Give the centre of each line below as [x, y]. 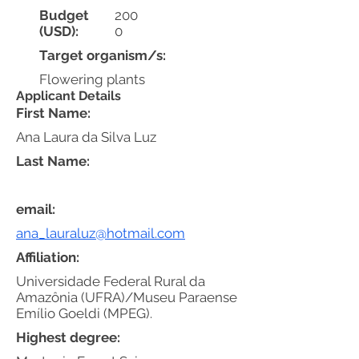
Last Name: [53, 161]
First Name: [53, 113]
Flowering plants [92, 79]
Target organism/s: [103, 55]
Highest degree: [68, 337]
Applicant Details [69, 96]
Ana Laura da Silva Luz [86, 137]
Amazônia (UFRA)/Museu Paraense [127, 297]
